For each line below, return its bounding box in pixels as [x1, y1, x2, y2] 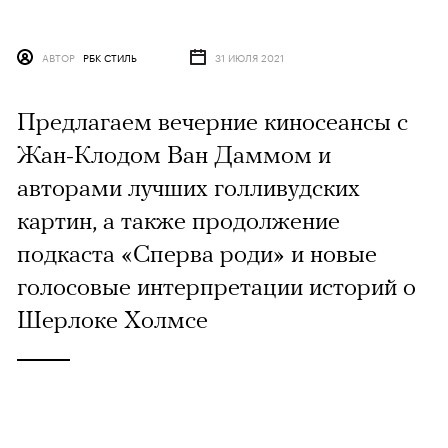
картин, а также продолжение [17, 205, 340, 234]
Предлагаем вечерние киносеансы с [17, 106, 408, 135]
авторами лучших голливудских [17, 172, 360, 201]
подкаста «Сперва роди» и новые [17, 238, 377, 267]
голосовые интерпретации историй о [17, 271, 416, 300]
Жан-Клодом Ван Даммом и [17, 139, 331, 168]
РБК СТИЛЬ [83, 48, 137, 65]
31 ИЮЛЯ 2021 [215, 48, 284, 65]
